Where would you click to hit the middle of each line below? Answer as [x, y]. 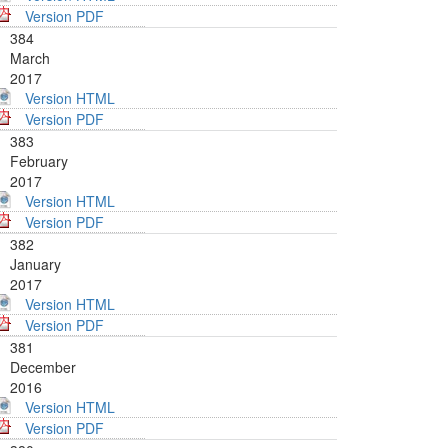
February [39, 161]
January [35, 264]
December [43, 367]
